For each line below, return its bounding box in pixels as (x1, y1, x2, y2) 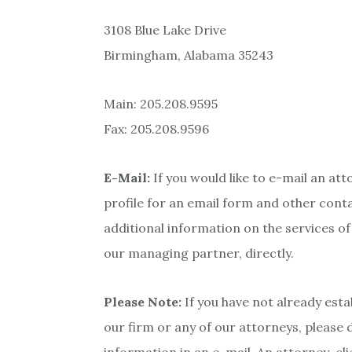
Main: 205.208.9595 (104, 96, 218, 112)
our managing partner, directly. (104, 245, 294, 262)
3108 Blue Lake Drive (104, 22, 226, 38)
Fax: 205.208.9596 (104, 121, 209, 137)
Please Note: (104, 294, 181, 310)
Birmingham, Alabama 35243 (104, 47, 273, 64)
